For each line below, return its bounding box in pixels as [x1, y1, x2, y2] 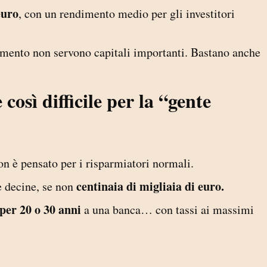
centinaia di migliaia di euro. [76, 178, 224, 195]
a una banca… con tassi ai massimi [84, 201, 254, 218]
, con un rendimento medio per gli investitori [18, 5, 235, 22]
